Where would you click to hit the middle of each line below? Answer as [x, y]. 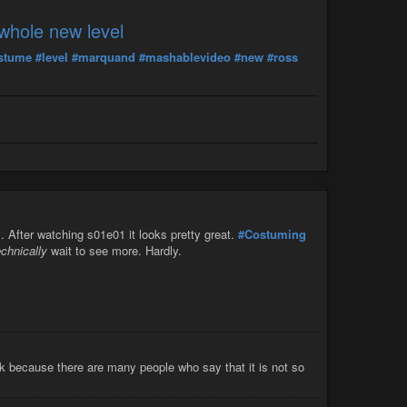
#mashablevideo [185, 56]
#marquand [104, 56]
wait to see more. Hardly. [114, 251]
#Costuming [272, 234]
